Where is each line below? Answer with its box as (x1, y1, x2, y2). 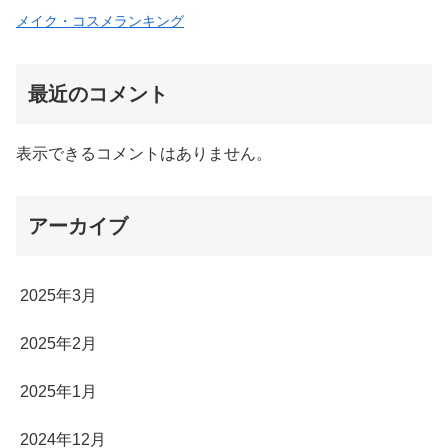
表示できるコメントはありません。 (16, 144, 272, 162)
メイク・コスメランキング (16, 12, 184, 29)
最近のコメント (28, 82, 168, 105)
